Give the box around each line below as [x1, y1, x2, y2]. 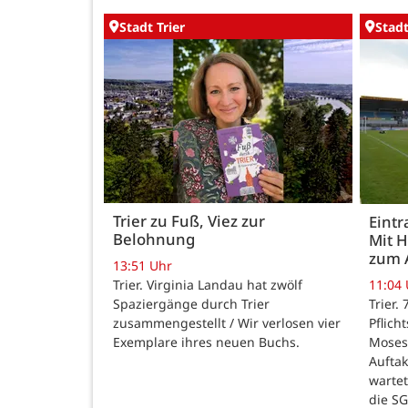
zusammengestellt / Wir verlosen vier [113, 313, 341, 331]
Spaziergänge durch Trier [113, 294, 270, 312]
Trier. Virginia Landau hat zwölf [113, 275, 302, 293]
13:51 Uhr [113, 256, 172, 274]
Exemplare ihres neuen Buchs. [113, 332, 300, 351]
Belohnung [113, 228, 195, 250]
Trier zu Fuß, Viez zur [113, 209, 265, 231]
